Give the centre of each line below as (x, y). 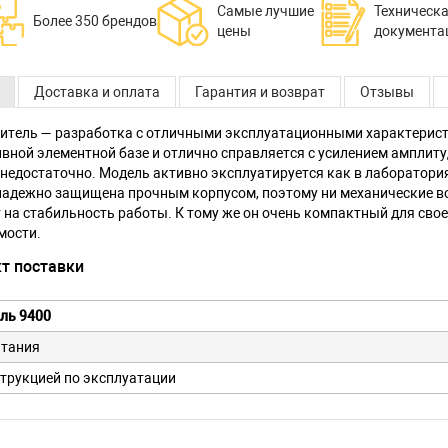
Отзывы (387, 92)
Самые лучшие (265, 11)
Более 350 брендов (94, 21)
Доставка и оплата (97, 92)
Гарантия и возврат (260, 92)
